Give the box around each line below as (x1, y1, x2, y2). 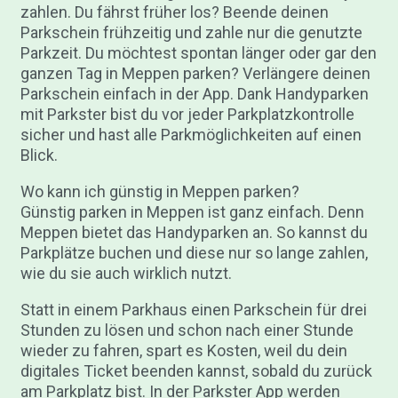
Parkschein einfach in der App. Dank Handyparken (20, 84, 369, 103)
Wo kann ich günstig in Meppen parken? (20, 181, 299, 201)
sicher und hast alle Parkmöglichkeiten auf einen (20, 124, 362, 144)
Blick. (20, 145, 58, 164)
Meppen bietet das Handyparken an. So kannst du (20, 222, 368, 242)
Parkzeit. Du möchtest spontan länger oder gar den (20, 43, 377, 62)
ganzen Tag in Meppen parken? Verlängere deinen (20, 63, 370, 83)
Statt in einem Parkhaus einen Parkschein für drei (20, 299, 367, 319)
